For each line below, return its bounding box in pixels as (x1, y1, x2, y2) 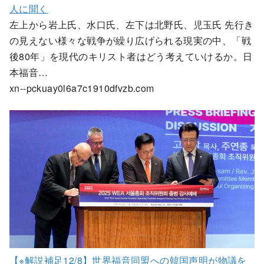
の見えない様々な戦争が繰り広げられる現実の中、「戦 (9, 33, 251, 47)
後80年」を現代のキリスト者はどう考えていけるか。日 (9, 49, 253, 63)
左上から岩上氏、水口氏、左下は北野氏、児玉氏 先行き (9, 17, 254, 31)
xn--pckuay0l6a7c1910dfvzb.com (9, 81, 154, 95)
